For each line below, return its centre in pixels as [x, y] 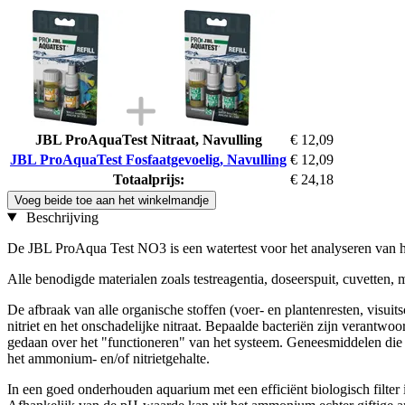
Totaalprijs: [148, 179]
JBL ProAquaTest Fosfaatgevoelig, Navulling [148, 159]
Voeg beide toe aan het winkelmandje [112, 200]
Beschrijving [60, 217]
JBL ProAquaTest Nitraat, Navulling [148, 139]
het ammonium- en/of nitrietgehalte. [108, 358]
